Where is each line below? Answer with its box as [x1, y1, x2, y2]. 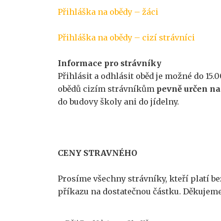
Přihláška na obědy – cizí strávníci [58, 33, 195, 42]
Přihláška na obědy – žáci [58, 7, 158, 17]
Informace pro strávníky [58, 58, 161, 68]
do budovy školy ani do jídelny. [58, 97, 179, 107]
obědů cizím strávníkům [58, 84, 156, 94]
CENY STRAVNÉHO [58, 148, 137, 158]
